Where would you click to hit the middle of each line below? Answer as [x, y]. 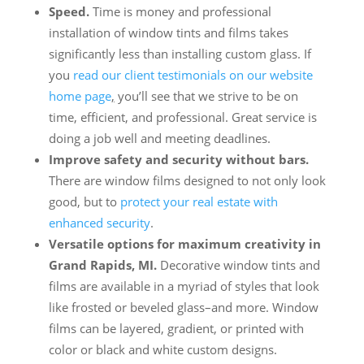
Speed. [69, 12]
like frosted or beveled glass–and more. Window [183, 308]
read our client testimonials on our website [191, 75]
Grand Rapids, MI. [102, 265]
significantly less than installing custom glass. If [180, 54]
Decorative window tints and [238, 265]
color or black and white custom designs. [162, 350]
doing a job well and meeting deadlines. [159, 139]
